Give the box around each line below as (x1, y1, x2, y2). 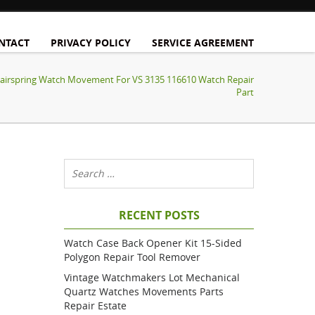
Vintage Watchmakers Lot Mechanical (64, 271, 240, 284)
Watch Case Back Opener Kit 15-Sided (64, 236, 242, 250)
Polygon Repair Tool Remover (64, 250, 200, 264)
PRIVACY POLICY (51, 36, 131, 49)
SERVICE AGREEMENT (152, 36, 254, 49)
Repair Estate (64, 299, 127, 312)
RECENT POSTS (118, 207, 200, 223)
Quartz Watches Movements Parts (64, 285, 224, 298)
